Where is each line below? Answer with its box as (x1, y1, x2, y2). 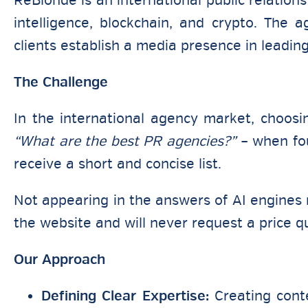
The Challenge (14, 74, 108, 91)
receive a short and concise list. (14, 155, 221, 173)
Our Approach (14, 251, 105, 268)
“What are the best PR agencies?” (14, 133, 236, 150)
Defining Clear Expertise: (41, 287, 209, 305)
